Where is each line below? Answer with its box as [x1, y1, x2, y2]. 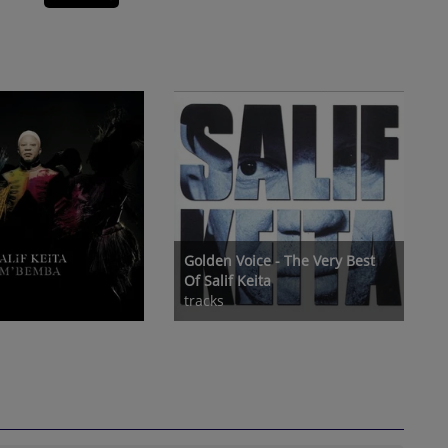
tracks [183, 290, 224, 310]
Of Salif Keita [183, 270, 271, 290]
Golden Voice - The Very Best [183, 250, 375, 270]
